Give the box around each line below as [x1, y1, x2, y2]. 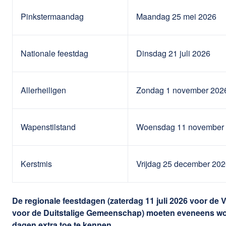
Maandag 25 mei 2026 [136, 10, 216, 22]
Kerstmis [21, 157, 52, 169]
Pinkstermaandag [21, 10, 84, 22]
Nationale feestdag [21, 47, 88, 59]
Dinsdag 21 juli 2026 [136, 47, 210, 59]
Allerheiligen [21, 84, 66, 96]
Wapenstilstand [21, 121, 76, 133]
